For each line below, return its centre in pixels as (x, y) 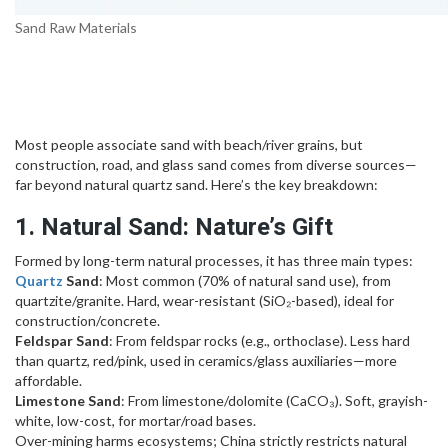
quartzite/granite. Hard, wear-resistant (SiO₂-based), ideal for (204, 300)
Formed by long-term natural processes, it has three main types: (214, 260)
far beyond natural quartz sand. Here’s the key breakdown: (196, 184)
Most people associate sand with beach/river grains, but (189, 144)
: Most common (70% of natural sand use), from (245, 280)
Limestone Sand (68, 400)
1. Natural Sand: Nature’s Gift (174, 227)
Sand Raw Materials (76, 27)
